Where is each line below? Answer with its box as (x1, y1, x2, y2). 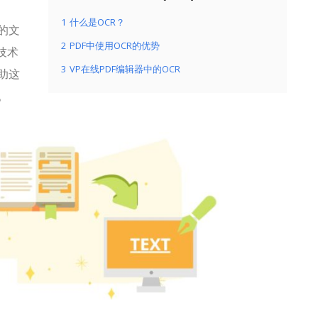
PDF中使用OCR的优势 (70, 39, 160, 52)
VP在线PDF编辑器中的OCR (70, 62, 180, 75)
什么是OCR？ (70, 16, 125, 28)
